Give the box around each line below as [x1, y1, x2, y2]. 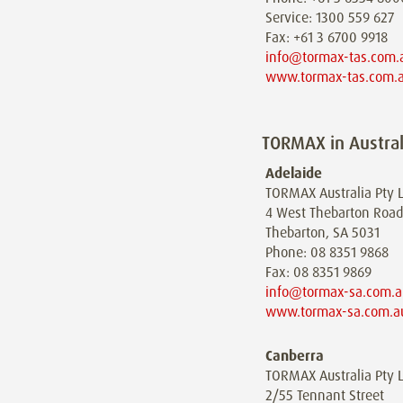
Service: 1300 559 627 [264, 7, 394, 27]
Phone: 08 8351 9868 [264, 242, 389, 262]
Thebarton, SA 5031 [264, 222, 380, 242]
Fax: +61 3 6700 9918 [264, 27, 388, 47]
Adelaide [264, 163, 322, 183]
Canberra [264, 345, 324, 365]
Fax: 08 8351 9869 [264, 262, 372, 282]
